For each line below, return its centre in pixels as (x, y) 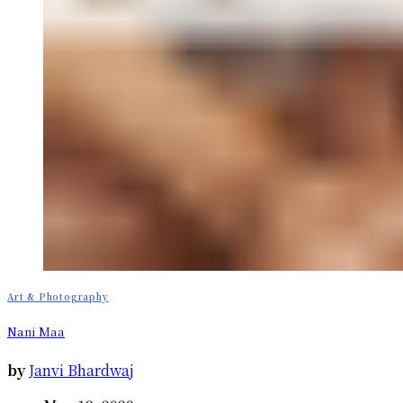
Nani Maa (36, 331)
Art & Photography (58, 296)
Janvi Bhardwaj (81, 370)
